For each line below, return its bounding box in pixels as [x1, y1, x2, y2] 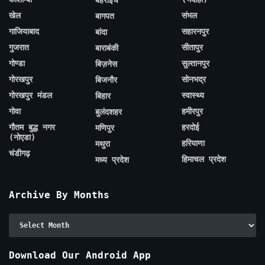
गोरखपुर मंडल [9, 91, 52, 101]
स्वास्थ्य [182, 91, 204, 101]
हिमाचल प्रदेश [182, 154, 226, 164]
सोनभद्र [182, 75, 206, 85]
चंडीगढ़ [9, 148, 30, 159]
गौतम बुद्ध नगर [9, 122, 55, 132]
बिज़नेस [95, 59, 117, 69]
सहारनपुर [182, 27, 209, 37]
